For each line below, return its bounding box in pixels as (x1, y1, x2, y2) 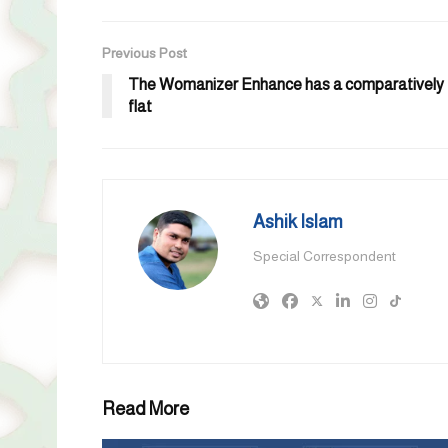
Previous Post (102, 45, 187, 62)
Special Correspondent (253, 248, 396, 265)
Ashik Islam (253, 212, 343, 233)
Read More (102, 399, 189, 420)
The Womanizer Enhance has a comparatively (128, 76, 444, 94)
